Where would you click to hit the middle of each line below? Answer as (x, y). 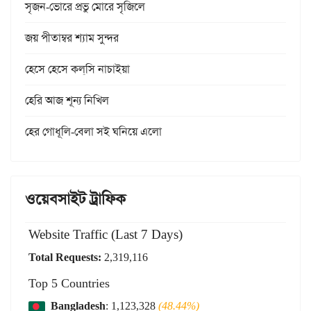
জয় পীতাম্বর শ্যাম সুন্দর (72, 38)
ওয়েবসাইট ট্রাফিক (75, 200)
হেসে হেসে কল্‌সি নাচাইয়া (77, 69)
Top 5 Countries (69, 284)
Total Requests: (65, 258)
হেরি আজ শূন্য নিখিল (67, 101)
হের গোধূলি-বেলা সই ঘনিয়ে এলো (93, 132)
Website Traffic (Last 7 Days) (106, 235)
